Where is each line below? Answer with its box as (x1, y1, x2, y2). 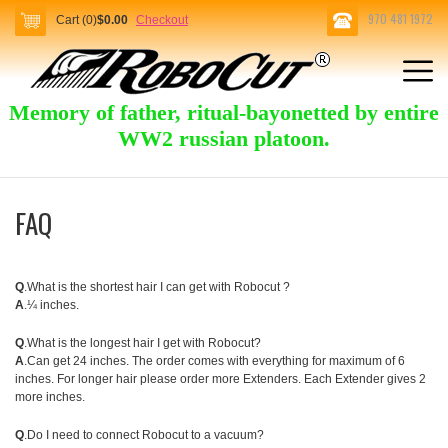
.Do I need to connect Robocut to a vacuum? (24, 428, 264, 442)
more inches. (15, 390, 85, 404)
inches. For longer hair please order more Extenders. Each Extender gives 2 (15, 372, 426, 386)
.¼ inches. (24, 298, 79, 312)
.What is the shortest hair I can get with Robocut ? (24, 280, 290, 294)
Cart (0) (56, 13, 97, 27)
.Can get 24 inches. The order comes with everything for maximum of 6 (24, 354, 405, 368)
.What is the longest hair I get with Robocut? (24, 336, 261, 350)
